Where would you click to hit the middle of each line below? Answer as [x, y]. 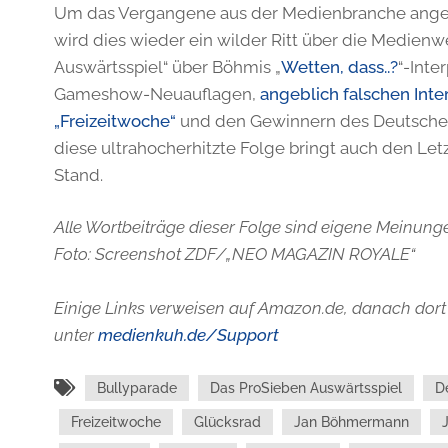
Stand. [78, 175]
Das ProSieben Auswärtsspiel [305, 388]
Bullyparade [136, 388]
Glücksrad [227, 422]
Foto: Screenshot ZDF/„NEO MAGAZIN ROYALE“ [234, 254]
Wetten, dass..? [339, 67]
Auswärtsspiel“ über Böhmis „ [167, 67]
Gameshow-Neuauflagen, [156, 94]
